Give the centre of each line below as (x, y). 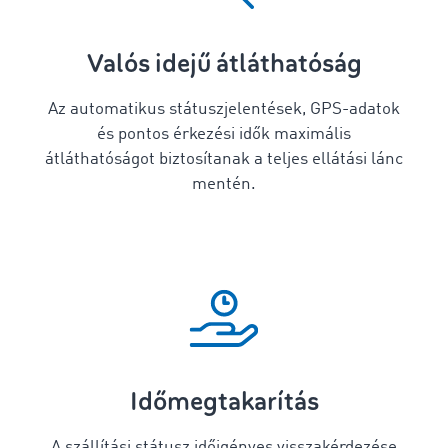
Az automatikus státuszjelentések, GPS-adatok (224, 109)
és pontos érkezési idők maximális (224, 134)
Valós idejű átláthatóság (224, 63)
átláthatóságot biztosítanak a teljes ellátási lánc (224, 159)
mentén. (224, 184)
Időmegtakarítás (224, 401)
